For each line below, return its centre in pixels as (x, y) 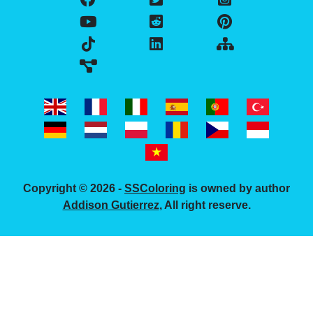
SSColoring (155, 189)
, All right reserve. (205, 205)
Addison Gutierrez (111, 205)
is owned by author (238, 189)
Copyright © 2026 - (74, 189)
